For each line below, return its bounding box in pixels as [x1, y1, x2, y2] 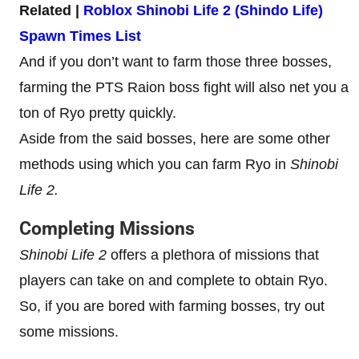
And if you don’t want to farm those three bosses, [19, 53, 332, 70]
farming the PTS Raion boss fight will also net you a [19, 79, 349, 95]
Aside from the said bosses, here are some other [19, 130, 330, 147]
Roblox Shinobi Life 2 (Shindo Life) [83, 2, 323, 18]
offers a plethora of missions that [107, 246, 319, 263]
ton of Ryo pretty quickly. [19, 104, 180, 121]
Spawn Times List [19, 27, 141, 44]
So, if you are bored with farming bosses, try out [19, 297, 325, 314]
